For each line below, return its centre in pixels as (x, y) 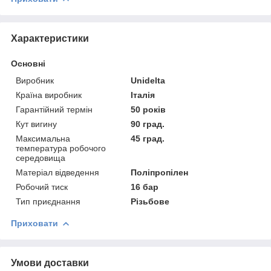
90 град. (148, 124)
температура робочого (61, 148)
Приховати (34, 223)
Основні (28, 63)
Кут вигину (36, 124)
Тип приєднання (48, 201)
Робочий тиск (42, 187)
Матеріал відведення (57, 172)
